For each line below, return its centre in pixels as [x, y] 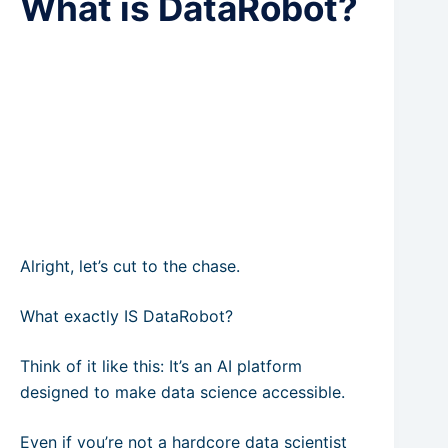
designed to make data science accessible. [182, 392]
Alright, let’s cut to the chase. [130, 266]
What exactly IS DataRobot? [126, 316]
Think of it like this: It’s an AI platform [161, 366]
